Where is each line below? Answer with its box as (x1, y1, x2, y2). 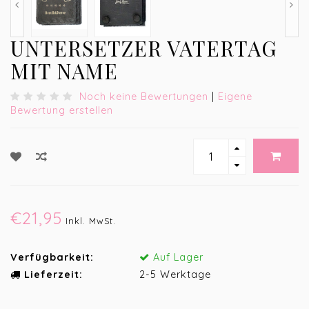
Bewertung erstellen (10, 104, 113, 117)
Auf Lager (149, 251, 203, 264)
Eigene (218, 90, 252, 103)
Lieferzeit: (21, 268, 83, 281)
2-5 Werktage (139, 268, 211, 281)
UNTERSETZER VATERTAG (10, 34, 277, 63)
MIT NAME (10, 57, 118, 86)
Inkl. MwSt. (66, 215, 116, 227)
